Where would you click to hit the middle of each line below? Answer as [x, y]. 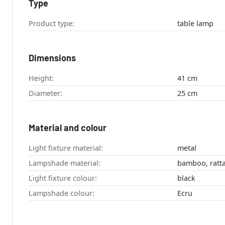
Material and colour [68, 128]
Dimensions [52, 58]
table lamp [195, 24]
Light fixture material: [66, 148]
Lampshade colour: [62, 193]
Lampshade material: [65, 163]
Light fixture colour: [63, 178]
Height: [41, 78]
